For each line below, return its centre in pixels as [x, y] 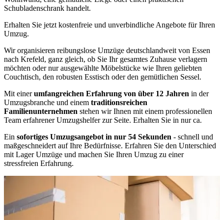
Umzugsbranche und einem [47, 102]
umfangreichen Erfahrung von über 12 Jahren [111, 94]
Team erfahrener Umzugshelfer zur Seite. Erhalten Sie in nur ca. [103, 120]
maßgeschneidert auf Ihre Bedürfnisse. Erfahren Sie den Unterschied [110, 146]
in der [199, 94]
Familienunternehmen [41, 111]
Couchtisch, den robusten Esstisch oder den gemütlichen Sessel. [103, 77]
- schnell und [192, 137]
